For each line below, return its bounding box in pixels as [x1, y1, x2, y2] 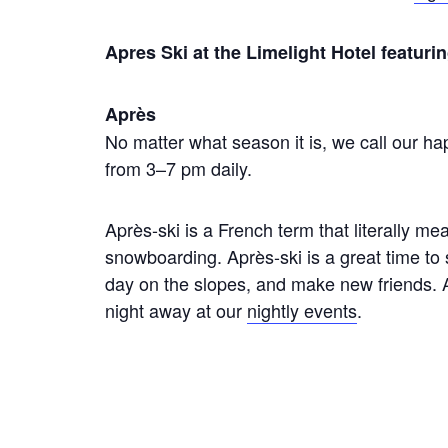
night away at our [105, 296, 247, 323]
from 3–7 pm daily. [105, 154, 252, 181]
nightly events [247, 296, 357, 323]
